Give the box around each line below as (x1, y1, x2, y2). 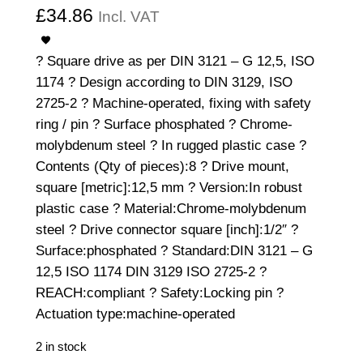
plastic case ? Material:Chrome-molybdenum (35, 200, 306, 216)
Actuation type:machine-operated (35, 305, 235, 322)
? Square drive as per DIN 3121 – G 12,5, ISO (35, 53, 314, 69)
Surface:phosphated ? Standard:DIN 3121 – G (35, 242, 313, 258)
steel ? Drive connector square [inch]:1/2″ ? (35, 221, 298, 237)
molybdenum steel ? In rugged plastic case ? (35, 137, 306, 153)
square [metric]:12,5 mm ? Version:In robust (35, 179, 302, 195)
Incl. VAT (97, 7, 160, 25)
